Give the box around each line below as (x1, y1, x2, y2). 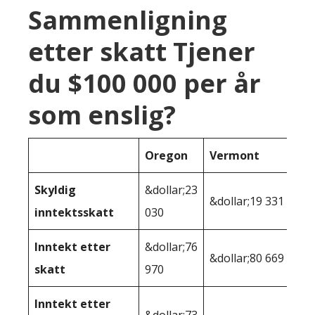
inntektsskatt (34, 205, 114, 221)
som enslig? (28, 98, 176, 133)
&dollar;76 (145, 239, 198, 255)
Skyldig (34, 182, 76, 198)
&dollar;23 (145, 182, 198, 198)
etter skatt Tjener (28, 34, 255, 70)
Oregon (145, 148, 188, 164)
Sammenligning (28, 3, 227, 38)
